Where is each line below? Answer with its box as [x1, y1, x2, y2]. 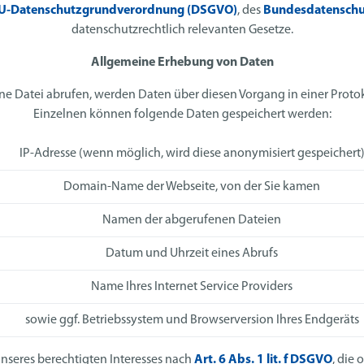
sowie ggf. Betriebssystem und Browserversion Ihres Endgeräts [24, 314, 359, 327]
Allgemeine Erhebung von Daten [90, 56, 274, 70]
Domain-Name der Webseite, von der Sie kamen [63, 180, 320, 194]
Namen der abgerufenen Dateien [102, 214, 281, 227]
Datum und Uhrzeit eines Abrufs [106, 247, 278, 261]
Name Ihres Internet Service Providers [91, 280, 292, 294]
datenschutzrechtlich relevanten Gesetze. [71, 24, 293, 37]
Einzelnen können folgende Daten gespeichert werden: [32, 108, 331, 122]
